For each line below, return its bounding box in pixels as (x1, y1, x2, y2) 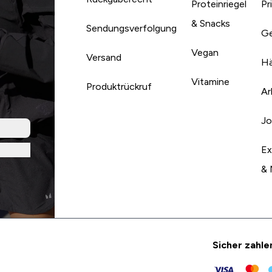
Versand (86, 52, 121, 63)
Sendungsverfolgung (86, 22, 177, 33)
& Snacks (191, 18, 230, 29)
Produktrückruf (86, 81, 152, 92)
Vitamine (191, 76, 229, 87)
